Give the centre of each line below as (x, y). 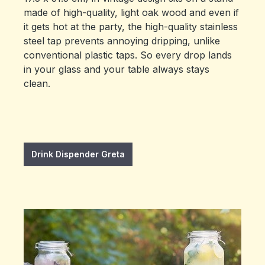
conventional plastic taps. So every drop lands (128, 55)
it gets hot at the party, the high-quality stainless (131, 26)
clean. (38, 83)
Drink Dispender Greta (78, 154)
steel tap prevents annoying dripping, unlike (122, 41)
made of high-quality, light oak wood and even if (131, 12)
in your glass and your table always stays (117, 69)
